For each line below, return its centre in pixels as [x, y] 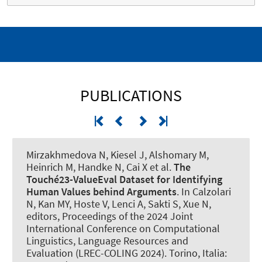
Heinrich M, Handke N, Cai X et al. [100, 167]
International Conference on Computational [123, 228]
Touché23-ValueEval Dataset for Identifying [124, 179]
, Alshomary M [175, 154]
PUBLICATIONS [131, 95]
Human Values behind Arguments [101, 191]
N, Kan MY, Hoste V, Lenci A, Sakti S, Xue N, [119, 204]
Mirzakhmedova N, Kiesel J [85, 154]
